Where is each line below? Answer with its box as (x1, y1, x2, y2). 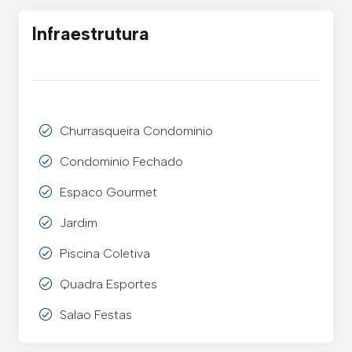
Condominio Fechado (60, 154, 183, 170)
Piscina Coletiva (60, 246, 150, 262)
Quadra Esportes (60, 277, 157, 292)
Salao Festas (60, 307, 132, 323)
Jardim (60, 215, 97, 231)
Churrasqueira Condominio (60, 123, 213, 139)
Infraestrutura (31, 21, 149, 45)
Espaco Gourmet (60, 185, 157, 200)
